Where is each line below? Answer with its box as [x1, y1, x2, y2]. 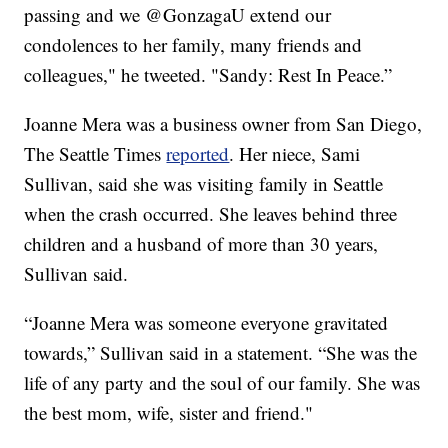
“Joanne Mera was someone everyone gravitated [24, 309, 389, 335]
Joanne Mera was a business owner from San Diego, [24, 110, 423, 136]
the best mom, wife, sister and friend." [24, 399, 314, 425]
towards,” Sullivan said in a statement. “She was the [24, 339, 418, 365]
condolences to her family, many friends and [24, 31, 363, 57]
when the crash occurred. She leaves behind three [24, 200, 398, 226]
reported [166, 140, 230, 166]
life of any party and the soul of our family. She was [24, 369, 421, 395]
